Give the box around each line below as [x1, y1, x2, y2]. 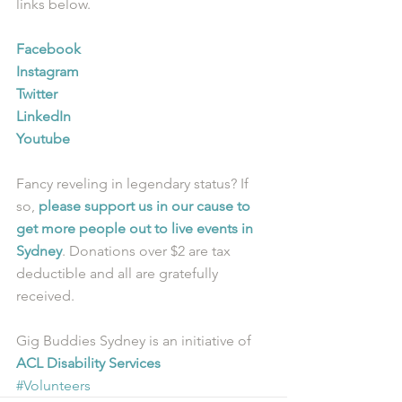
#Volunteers [16, 377, 91, 394]
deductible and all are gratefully [16, 265, 222, 282]
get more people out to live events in [16, 220, 257, 237]
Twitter [16, 85, 57, 102]
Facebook [16, 40, 81, 57]
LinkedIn [16, 108, 71, 125]
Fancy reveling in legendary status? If [16, 175, 252, 192]
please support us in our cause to [39, 197, 254, 214]
